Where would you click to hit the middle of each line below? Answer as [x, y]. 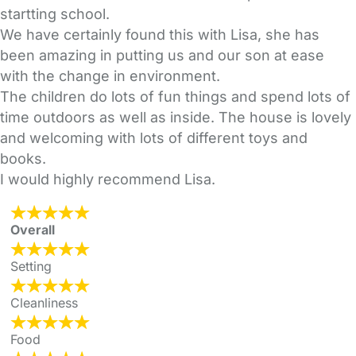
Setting [31, 267]
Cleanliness [44, 303]
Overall [33, 230]
